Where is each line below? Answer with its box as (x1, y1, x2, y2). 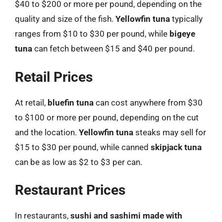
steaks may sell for (133, 127, 206, 137)
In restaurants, (15, 211, 70, 221)
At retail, (15, 97, 48, 108)
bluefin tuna (48, 97, 94, 108)
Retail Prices (15, 68, 93, 85)
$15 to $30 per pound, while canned (15, 142, 151, 152)
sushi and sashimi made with (70, 211, 182, 221)
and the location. (15, 127, 79, 137)
